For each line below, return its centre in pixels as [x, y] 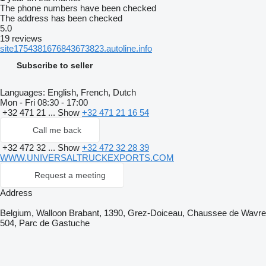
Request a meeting [70, 175]
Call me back [57, 130]
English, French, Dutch [91, 92]
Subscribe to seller [55, 65]
